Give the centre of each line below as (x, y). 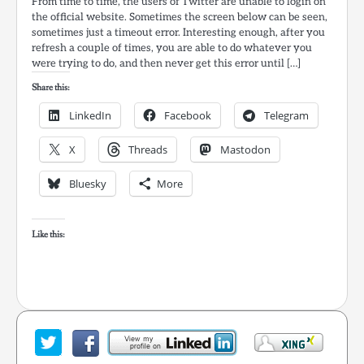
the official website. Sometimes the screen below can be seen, (180, 17)
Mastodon (245, 150)
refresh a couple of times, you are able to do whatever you (172, 48)
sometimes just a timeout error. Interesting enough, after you (178, 33)
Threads (148, 150)
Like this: (48, 235)
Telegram (286, 116)
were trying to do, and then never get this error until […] (166, 64)
